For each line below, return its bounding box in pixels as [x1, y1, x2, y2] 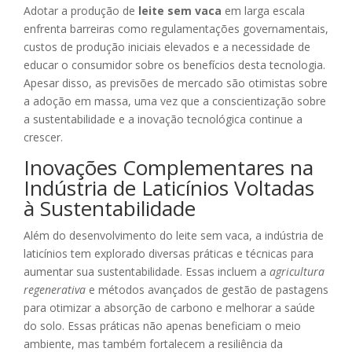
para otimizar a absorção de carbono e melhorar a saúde [24, 300, 315, 316]
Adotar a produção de [24, 3, 138, 19]
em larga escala [222, 3, 305, 19]
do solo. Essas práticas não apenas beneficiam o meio [24, 318, 301, 334]
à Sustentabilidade [24, 194, 196, 223]
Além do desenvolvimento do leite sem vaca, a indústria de [24, 228, 324, 244]
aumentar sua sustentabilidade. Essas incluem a [24, 264, 269, 280]
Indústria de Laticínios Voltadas [24, 174, 314, 203]
